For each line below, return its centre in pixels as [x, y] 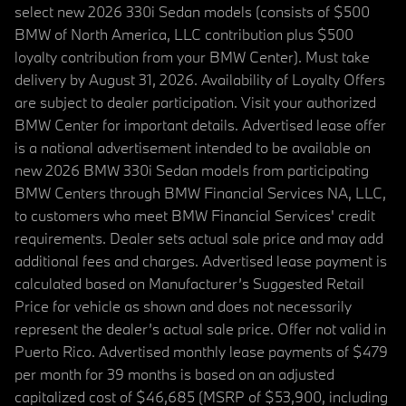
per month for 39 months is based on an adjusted [174, 374]
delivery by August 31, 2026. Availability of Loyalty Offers [200, 80]
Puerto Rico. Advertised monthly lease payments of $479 [201, 352]
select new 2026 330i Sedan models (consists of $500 [192, 12]
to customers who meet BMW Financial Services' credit [195, 216]
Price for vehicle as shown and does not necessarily [183, 306]
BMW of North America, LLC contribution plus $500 [184, 34]
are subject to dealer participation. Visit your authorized [195, 102]
